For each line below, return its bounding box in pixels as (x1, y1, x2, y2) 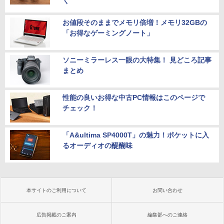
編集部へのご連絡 (147, 211, 187, 217)
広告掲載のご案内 (36, 211, 76, 217)
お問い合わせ (152, 187, 182, 193)
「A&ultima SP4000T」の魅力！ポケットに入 (62, 130, 209, 139)
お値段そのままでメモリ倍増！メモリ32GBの (62, 18, 207, 26)
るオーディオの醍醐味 (62, 141, 132, 149)
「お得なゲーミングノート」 (62, 28, 153, 37)
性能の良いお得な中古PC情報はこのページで (62, 93, 205, 101)
